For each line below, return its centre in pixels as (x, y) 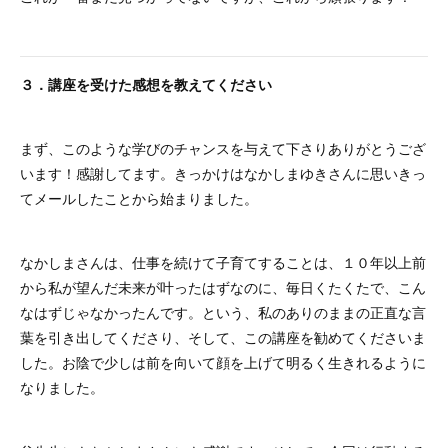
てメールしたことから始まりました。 (139, 198)
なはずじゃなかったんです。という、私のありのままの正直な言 (223, 312)
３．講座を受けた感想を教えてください (146, 84)
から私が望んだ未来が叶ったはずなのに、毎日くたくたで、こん (223, 287)
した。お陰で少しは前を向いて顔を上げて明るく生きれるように (223, 362)
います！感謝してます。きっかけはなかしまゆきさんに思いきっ (223, 173)
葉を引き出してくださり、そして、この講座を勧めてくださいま (223, 337)
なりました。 (62, 387)
